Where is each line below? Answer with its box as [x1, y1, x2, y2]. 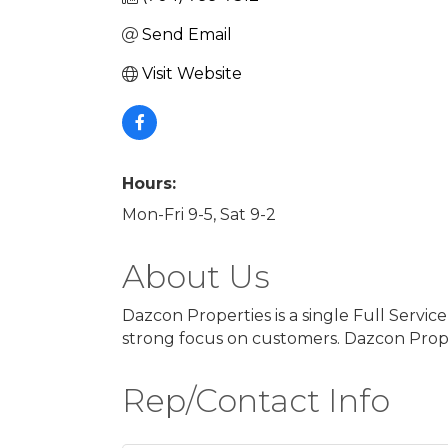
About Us [122, 257, 270, 297]
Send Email [142, 25, 232, 45]
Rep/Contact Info [122, 381, 390, 421]
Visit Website [142, 64, 242, 84]
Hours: [122, 174, 176, 194]
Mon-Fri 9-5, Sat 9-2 [122, 205, 276, 225]
